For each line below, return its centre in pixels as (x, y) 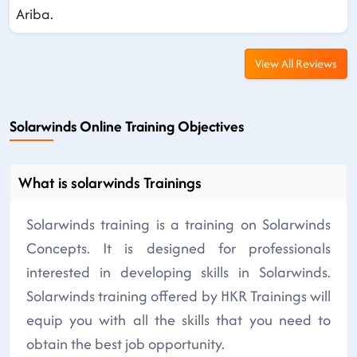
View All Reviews (296, 63)
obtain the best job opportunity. (126, 343)
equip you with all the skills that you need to (178, 320)
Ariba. (35, 14)
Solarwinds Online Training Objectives (127, 126)
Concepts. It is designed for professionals (178, 248)
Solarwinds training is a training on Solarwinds (178, 224)
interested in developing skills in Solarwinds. (178, 272)
